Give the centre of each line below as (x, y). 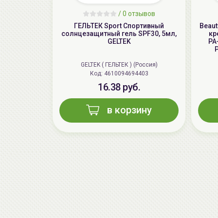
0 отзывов (139, 14)
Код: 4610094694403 (126, 74)
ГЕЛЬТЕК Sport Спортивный (119, 26)
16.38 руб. (119, 87)
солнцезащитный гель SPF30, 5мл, (119, 34)
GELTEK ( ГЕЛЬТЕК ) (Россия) (119, 65)
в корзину (129, 110)
